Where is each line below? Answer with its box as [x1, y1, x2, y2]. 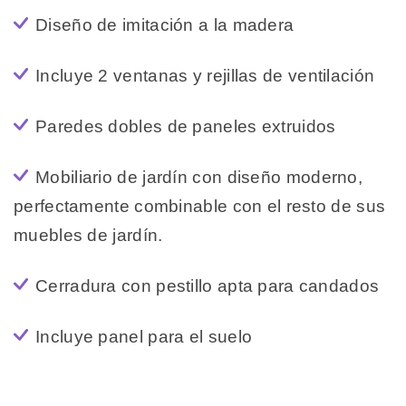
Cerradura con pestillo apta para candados [35, 275, 380, 295]
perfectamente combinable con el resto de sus [14, 196, 386, 216]
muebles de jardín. [14, 225, 163, 245]
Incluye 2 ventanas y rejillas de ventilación [35, 65, 375, 85]
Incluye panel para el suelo [35, 326, 253, 346]
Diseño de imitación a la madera [35, 14, 295, 34]
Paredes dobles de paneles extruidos [35, 116, 336, 136]
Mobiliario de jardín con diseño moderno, [35, 167, 362, 187]
